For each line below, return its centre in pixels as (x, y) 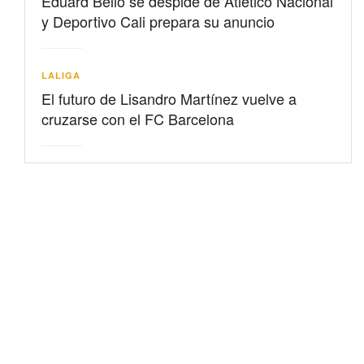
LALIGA (61, 75)
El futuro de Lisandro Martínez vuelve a (169, 98)
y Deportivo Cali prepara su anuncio (158, 21)
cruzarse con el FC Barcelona (138, 119)
